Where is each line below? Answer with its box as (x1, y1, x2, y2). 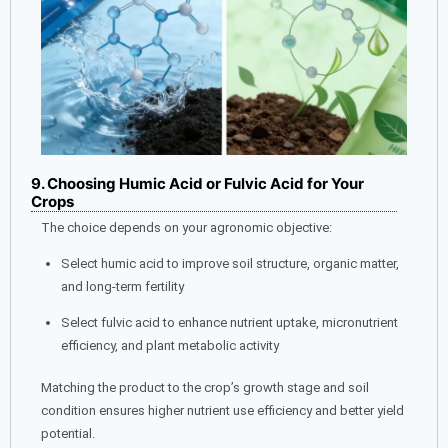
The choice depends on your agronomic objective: (41, 219, 332, 235)
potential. (41, 426, 95, 442)
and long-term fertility (60, 278, 184, 294)
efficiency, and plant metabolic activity (60, 337, 279, 353)
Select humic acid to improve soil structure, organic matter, (60, 255, 399, 271)
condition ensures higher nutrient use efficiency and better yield (41, 403, 404, 419)
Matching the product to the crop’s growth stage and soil (41, 380, 369, 396)
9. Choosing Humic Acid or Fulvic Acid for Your (31, 173, 364, 193)
